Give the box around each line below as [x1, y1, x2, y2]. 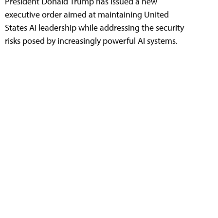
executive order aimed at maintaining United [5, 9, 169, 20]
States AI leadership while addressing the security [5, 22, 184, 34]
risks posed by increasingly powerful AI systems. [5, 35, 178, 47]
